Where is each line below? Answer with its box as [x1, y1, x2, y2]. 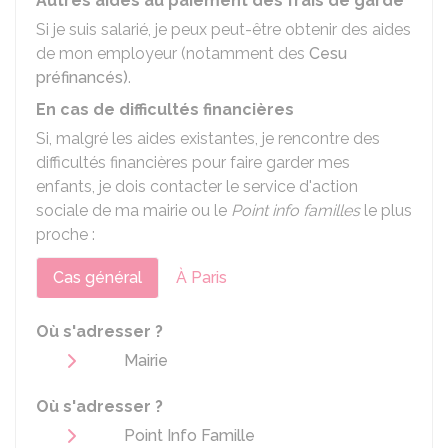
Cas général [53, 268, 142, 287]
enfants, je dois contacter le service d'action [36, 177, 358, 196]
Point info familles [231, 201, 360, 220]
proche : [36, 225, 95, 244]
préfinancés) [36, 68, 128, 87]
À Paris [176, 268, 227, 287]
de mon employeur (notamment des [36, 44, 309, 63]
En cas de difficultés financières [36, 100, 294, 119]
